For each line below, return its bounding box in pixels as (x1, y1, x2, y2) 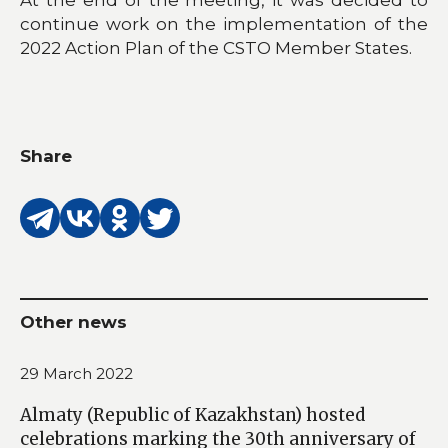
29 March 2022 (20, 363, 133, 383)
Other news (20, 311, 127, 332)
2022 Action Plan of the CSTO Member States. (20, 37, 412, 58)
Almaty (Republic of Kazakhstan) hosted (20, 403, 365, 426)
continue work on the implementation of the (20, 13, 428, 34)
